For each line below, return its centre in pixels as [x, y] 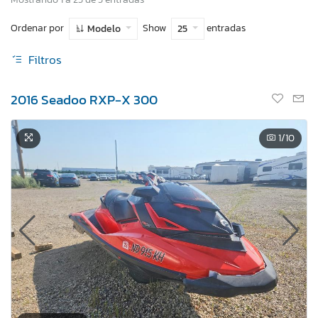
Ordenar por [37, 28]
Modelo [104, 28]
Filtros [44, 60]
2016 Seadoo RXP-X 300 [84, 99]
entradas [226, 28]
